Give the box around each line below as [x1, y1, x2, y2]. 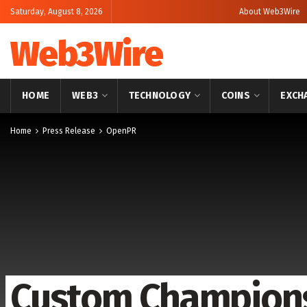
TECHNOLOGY [128, 90, 191, 101]
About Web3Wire [239, 7, 300, 16]
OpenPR [106, 126, 136, 136]
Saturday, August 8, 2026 [10, 7, 103, 16]
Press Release [42, 126, 95, 136]
